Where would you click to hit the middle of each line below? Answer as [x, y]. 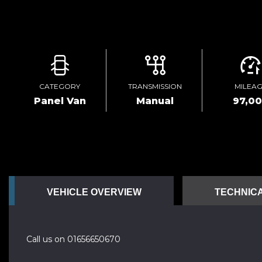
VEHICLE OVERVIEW [94, 192]
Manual [155, 101]
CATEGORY [60, 86]
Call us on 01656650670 [73, 239]
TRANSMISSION [155, 86]
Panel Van [60, 101]
